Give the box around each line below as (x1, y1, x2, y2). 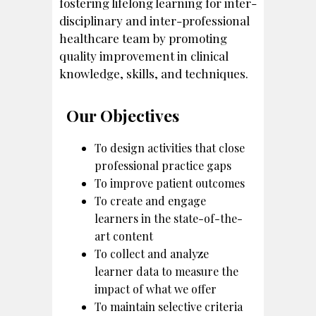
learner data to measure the (95, 263, 238, 279)
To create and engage (95, 193, 206, 208)
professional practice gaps (95, 157, 231, 173)
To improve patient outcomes (95, 175, 245, 190)
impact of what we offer (95, 281, 217, 296)
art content (95, 228, 153, 243)
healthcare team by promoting (59, 30, 227, 46)
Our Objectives (66, 104, 179, 126)
